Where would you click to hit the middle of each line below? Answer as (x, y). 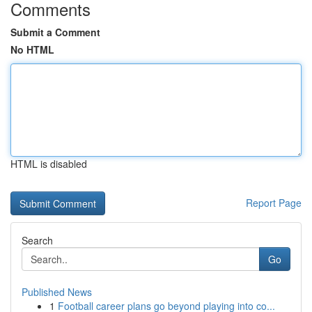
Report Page (274, 203)
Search (37, 240)
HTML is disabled (49, 164)
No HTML (32, 49)
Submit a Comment (55, 32)
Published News (57, 292)
